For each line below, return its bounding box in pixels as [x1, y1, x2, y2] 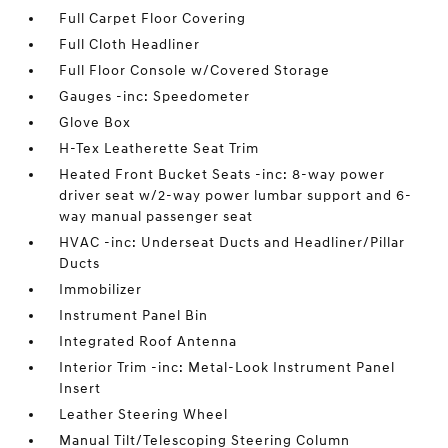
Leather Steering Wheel [59, 406, 229, 423]
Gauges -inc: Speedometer [59, 88, 251, 105]
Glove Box [59, 114, 132, 131]
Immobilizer [59, 281, 143, 298]
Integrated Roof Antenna [59, 333, 238, 350]
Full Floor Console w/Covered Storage [59, 62, 331, 79]
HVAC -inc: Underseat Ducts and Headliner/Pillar [59, 234, 406, 251]
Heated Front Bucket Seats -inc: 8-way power [59, 166, 386, 183]
